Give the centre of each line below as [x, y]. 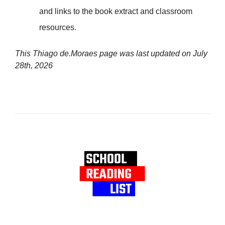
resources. [58, 28]
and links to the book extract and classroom [116, 12]
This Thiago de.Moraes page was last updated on [104, 54]
